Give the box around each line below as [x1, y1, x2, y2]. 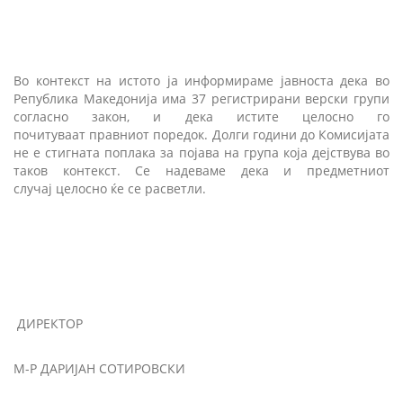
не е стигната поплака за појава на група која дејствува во [13, 143, 390, 161]
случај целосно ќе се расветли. [13, 179, 206, 197]
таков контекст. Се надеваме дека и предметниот [13, 161, 390, 179]
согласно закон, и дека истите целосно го [13, 107, 390, 125]
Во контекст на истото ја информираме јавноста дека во [13, 71, 390, 89]
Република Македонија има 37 [13, 89, 206, 107]
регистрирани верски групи [210, 89, 390, 107]
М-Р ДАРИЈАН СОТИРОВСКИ [13, 359, 185, 377]
